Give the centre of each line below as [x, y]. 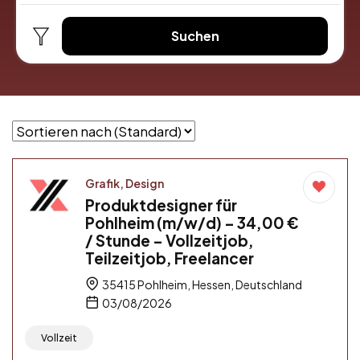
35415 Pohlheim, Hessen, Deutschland [201, 284]
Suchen [195, 36]
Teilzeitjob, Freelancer [170, 258]
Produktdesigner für [161, 205]
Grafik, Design [125, 183]
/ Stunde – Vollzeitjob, [170, 240]
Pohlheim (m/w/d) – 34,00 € [192, 222]
